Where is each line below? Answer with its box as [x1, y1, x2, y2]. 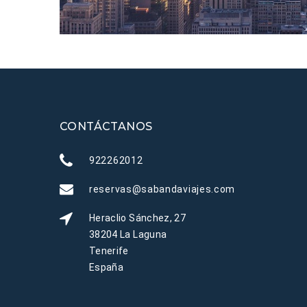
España [89, 262, 124, 273]
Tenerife [89, 245, 129, 257]
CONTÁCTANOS [60, 120, 153, 134]
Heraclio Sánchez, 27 [89, 212, 186, 224]
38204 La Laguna [89, 229, 167, 241]
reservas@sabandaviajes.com [89, 184, 236, 195]
